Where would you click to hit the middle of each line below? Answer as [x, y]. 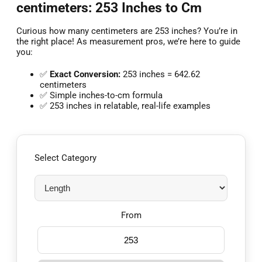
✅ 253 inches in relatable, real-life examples [125, 106]
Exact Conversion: [85, 75]
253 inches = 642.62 [160, 75]
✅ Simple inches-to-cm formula [101, 96]
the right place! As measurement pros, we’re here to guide [128, 42]
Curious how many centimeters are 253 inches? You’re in [127, 31]
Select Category [65, 158]
